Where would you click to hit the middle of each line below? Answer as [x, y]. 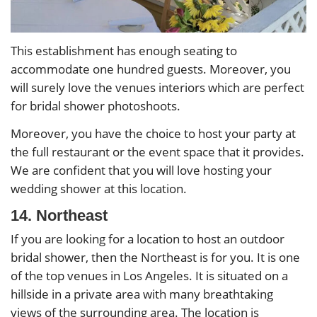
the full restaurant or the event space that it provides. [157, 152]
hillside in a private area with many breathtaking [142, 294]
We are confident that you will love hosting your [141, 171]
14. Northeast [59, 216]
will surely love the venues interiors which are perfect [157, 88]
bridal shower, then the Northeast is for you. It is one [155, 258]
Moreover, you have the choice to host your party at [153, 134]
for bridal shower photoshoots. [96, 106]
